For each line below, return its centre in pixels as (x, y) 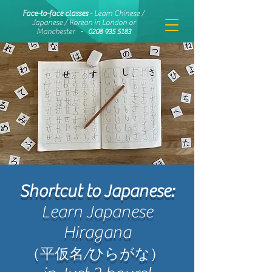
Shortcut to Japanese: (97, 191)
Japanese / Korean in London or (83, 22)
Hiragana (97, 233)
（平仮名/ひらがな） (95, 254)
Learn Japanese (97, 212)
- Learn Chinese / (117, 13)
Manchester (56, 31)
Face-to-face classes (56, 13)
